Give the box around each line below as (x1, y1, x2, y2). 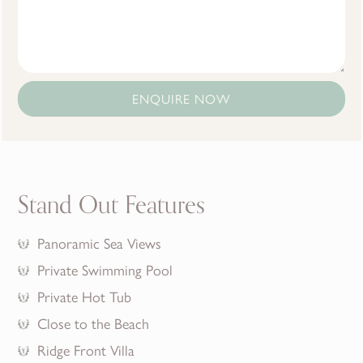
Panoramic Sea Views (37, 232, 162, 253)
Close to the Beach (37, 312, 150, 333)
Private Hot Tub (37, 285, 132, 306)
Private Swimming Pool (37, 258, 173, 280)
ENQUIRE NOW (132, 88, 231, 108)
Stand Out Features (18, 185, 206, 225)
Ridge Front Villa (37, 339, 135, 360)
